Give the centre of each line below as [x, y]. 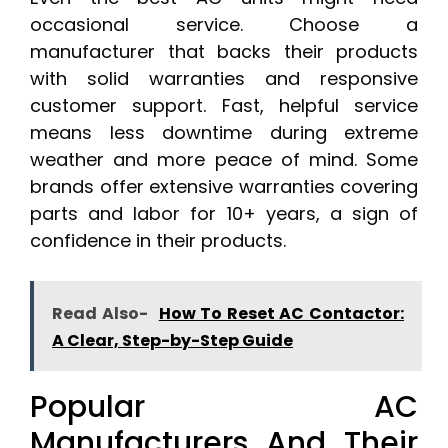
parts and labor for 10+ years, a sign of [224, 214]
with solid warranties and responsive [224, 79]
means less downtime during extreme [224, 133]
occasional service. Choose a [224, 25]
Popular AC [224, 407]
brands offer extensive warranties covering [224, 187]
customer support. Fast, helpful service [224, 106]
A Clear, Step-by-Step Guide [172, 341]
